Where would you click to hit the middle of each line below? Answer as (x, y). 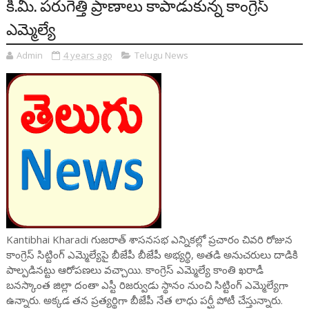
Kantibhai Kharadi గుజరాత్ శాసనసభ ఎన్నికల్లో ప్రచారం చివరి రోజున (149, 239)
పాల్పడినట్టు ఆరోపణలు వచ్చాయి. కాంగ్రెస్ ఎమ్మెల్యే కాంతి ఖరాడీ (134, 270)
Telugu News (161, 55)
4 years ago (88, 55)
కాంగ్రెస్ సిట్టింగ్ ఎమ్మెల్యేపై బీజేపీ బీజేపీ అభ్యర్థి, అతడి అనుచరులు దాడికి (152, 255)
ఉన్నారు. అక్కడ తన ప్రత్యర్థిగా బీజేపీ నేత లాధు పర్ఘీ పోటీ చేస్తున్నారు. (144, 300)
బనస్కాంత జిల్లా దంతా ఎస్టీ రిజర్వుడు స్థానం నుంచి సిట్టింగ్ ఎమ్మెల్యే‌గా (147, 285)
